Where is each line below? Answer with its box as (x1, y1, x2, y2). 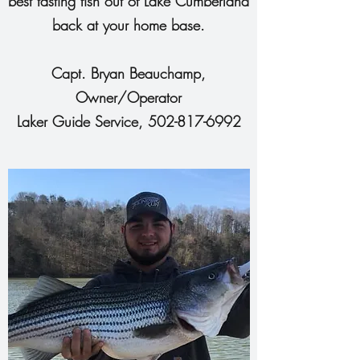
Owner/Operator (76, 88, 182, 107)
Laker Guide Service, (16, 112, 148, 131)
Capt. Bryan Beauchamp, (51, 63, 206, 83)
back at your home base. (52, 15, 205, 35)
